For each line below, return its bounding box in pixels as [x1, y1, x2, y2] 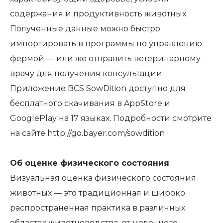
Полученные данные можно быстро [10, 24, 160, 33]
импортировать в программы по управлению [10, 39, 202, 48]
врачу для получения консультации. [10, 69, 164, 78]
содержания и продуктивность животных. [10, 9, 188, 18]
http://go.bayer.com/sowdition [47, 128, 165, 138]
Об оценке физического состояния [10, 158, 169, 168]
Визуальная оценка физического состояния [10, 173, 196, 183]
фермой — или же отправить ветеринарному [10, 54, 201, 63]
